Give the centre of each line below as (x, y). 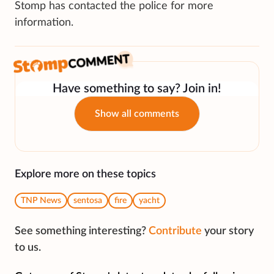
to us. (28, 248)
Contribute (175, 231)
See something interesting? (80, 231)
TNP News (41, 201)
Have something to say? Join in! (137, 89)
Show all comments (137, 114)
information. (44, 23)
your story (229, 231)
